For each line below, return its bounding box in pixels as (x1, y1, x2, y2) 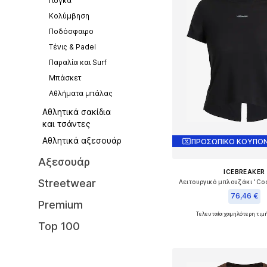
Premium (38, 198, 83, 211)
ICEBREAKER (223, 168, 265, 176)
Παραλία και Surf (48, 58, 107, 67)
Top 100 (38, 220, 80, 232)
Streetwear (38, 177, 96, 190)
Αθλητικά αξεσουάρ (42, 135, 122, 145)
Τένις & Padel (48, 42, 96, 51)
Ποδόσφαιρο (48, 27, 94, 36)
